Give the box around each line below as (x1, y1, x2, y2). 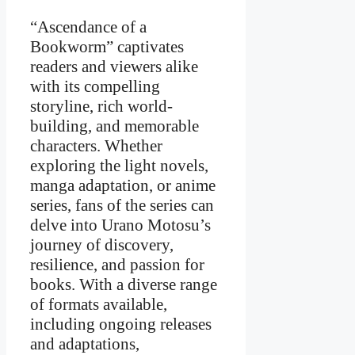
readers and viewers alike (30, 57, 198, 77)
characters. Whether (30, 136, 162, 156)
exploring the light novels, (30, 156, 208, 176)
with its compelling (30, 77, 160, 97)
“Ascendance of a (30, 17, 147, 37)
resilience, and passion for (30, 255, 204, 275)
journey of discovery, (30, 235, 174, 255)
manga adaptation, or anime (30, 176, 216, 196)
